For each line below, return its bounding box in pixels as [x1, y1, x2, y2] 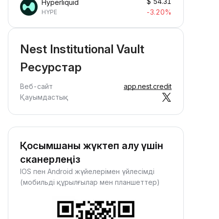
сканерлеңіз [20, 153, 80, 165]
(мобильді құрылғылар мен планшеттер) [20, 178, 160, 186]
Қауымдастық [20, 93, 68, 101]
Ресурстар [20, 60, 82, 74]
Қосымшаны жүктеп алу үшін [20, 140, 163, 152]
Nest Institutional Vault [20, 42, 144, 56]
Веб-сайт [20, 82, 53, 90]
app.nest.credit [124, 82, 172, 90]
